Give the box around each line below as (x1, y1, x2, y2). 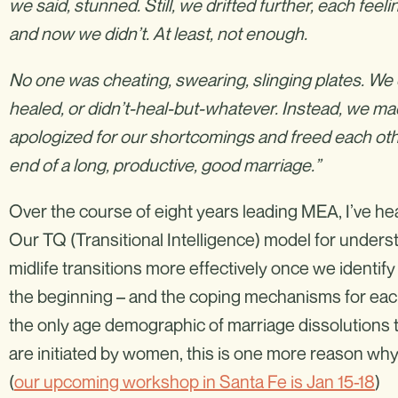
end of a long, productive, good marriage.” (9, 154, 321, 176)
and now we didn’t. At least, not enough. (9, 22, 307, 44)
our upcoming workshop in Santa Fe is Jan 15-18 (14, 370, 375, 393)
